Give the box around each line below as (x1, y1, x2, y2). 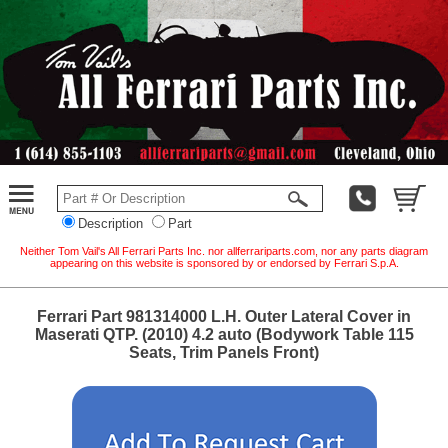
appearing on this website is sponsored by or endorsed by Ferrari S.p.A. (49, 256, 399, 269)
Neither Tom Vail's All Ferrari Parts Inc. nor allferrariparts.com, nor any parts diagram (20, 244, 428, 257)
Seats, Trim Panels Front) (129, 343, 319, 361)
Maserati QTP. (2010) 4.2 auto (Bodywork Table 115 (34, 325, 414, 343)
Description (78, 215, 143, 231)
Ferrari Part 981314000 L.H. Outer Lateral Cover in (37, 307, 411, 325)
